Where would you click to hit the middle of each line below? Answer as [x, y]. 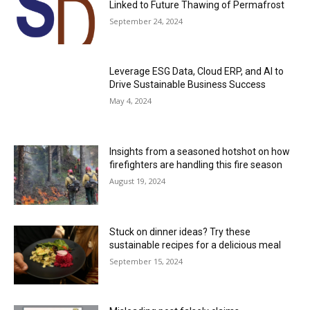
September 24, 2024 [146, 21]
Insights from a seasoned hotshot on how [200, 152]
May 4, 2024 [131, 101]
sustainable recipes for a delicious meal [195, 245]
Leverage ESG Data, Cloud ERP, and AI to [197, 72]
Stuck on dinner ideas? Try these [180, 231]
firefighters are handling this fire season [196, 165]
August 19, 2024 [138, 181]
